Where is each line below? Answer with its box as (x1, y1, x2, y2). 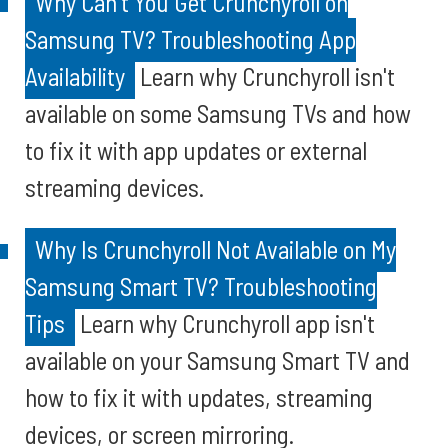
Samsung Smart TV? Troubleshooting (25, 271, 377, 301)
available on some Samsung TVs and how (25, 98, 411, 128)
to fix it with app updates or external (25, 135, 367, 165)
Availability (25, 61, 125, 91)
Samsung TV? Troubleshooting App (25, 24, 356, 54)
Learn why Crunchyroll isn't (135, 61, 395, 91)
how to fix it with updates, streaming (25, 382, 373, 412)
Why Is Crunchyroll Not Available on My (35, 234, 396, 264)
